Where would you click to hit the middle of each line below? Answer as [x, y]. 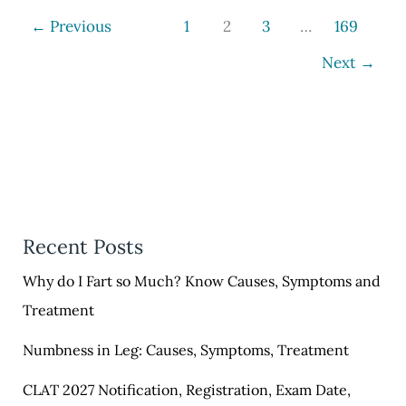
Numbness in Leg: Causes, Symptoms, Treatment [185, 350]
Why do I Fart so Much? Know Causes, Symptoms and [201, 281]
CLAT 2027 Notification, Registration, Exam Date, [186, 390]
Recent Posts [82, 247]
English [46, 116]
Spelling [48, 64]
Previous [79, 26]
